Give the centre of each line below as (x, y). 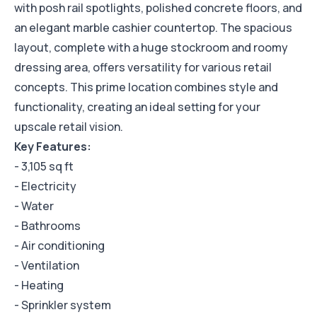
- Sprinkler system (63, 305)
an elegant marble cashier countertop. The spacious (153, 28)
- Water (34, 206)
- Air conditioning (59, 246)
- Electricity (45, 186)
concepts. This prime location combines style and (146, 87)
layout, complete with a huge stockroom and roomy (151, 48)
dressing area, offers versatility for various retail (143, 68)
